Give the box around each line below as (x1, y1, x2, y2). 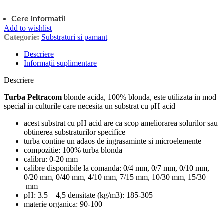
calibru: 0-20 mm (24, 155, 78, 164)
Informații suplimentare (24, 59, 97, 68)
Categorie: (4, 33, 39, 42)
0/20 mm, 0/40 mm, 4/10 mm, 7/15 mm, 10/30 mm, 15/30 (24, 173, 206, 182)
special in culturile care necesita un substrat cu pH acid (4, 102, 175, 111)
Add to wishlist (4, 24, 52, 33)
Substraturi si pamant (41, 33, 107, 42)
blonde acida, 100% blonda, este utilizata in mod (62, 93, 216, 102)
